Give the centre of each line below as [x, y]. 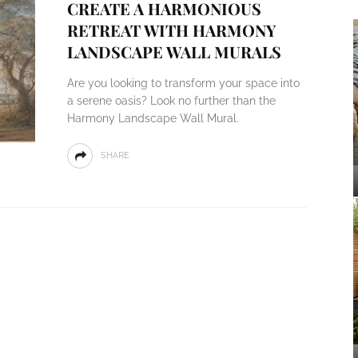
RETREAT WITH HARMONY [171, 30]
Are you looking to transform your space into [183, 83]
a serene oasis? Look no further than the [171, 101]
